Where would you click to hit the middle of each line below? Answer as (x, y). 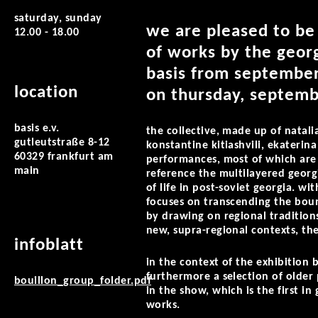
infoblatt (49, 245)
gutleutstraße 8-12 (62, 143)
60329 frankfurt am (64, 157)
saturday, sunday (58, 18)
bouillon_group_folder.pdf (83, 281)
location (46, 93)
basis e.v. (37, 128)
